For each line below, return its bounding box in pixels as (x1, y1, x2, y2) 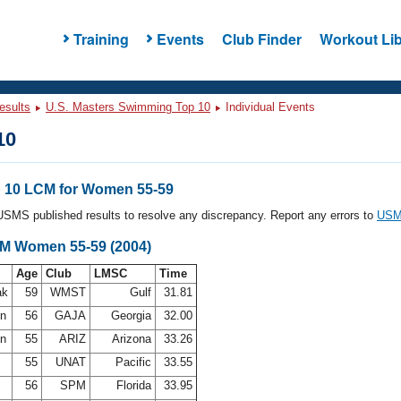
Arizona (108, 332, 155, 346)
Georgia (107, 309, 155, 322)
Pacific (112, 355, 155, 369)
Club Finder (221, 28, 302, 49)
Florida (113, 379, 155, 392)
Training (73, 28, 129, 49)
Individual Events (222, 100, 315, 114)
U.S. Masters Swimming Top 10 (46, 100, 210, 114)
